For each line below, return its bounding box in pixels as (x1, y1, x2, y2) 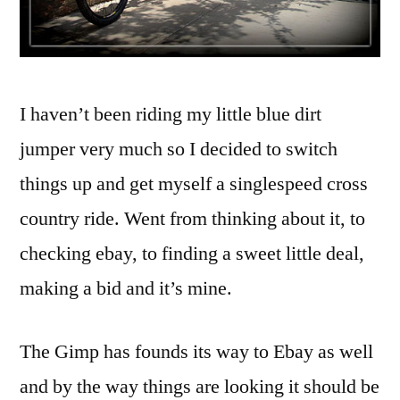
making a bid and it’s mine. (20, 276, 232, 302)
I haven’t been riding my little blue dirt (20, 102, 321, 128)
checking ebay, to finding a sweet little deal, (20, 241, 364, 267)
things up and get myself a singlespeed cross (20, 171, 368, 197)
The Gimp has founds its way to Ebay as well (20, 339, 373, 365)
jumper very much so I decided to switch (20, 137, 337, 162)
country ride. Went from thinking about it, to (20, 206, 365, 232)
